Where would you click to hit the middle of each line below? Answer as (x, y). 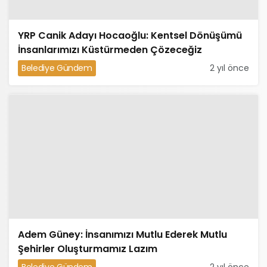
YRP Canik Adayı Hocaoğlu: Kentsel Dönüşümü (130, 35)
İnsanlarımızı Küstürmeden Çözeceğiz (110, 50)
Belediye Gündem (57, 68)
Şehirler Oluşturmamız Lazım (88, 249)
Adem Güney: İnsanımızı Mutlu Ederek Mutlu (122, 235)
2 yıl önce (229, 68)
